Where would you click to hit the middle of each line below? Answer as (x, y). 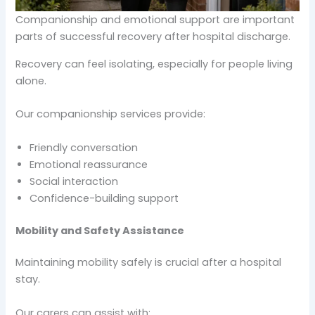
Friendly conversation (84, 147)
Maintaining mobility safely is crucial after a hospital (149, 263)
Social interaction (74, 181)
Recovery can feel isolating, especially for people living (154, 64)
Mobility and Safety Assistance (100, 230)
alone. (31, 81)
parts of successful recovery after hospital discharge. (153, 37)
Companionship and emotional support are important (155, 20)
